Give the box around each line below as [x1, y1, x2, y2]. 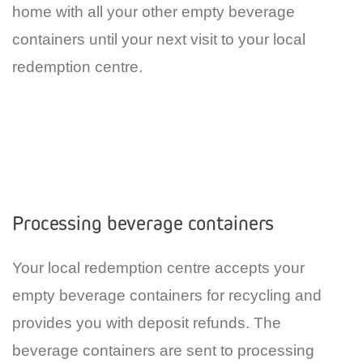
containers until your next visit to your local [12, 30, 305, 48]
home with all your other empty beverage [12, 2, 295, 20]
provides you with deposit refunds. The [12, 314, 281, 331]
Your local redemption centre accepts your [12, 258, 305, 276]
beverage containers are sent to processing [12, 341, 314, 359]
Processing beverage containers [12, 210, 275, 236]
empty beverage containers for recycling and [12, 286, 322, 304]
